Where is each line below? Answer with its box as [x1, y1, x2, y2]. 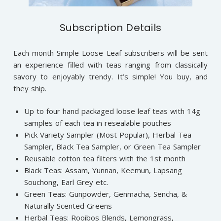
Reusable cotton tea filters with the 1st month [24, 153, 186, 164]
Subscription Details [60, 20, 161, 35]
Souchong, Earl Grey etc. [24, 177, 109, 187]
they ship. [13, 83, 46, 93]
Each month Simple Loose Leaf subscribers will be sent [13, 47, 208, 58]
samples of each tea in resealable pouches [24, 118, 172, 128]
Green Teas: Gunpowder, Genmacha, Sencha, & [24, 189, 187, 199]
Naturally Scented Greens [24, 201, 112, 211]
